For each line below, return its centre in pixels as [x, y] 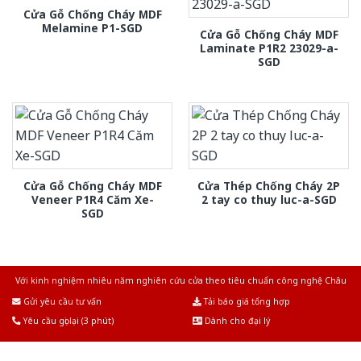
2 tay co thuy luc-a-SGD [269, 200]
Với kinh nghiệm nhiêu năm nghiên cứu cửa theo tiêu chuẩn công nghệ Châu [180, 281]
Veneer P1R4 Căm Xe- [92, 200]
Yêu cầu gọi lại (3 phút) [67, 321]
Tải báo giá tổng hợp [246, 302]
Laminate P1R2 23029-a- [269, 48]
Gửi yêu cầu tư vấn [61, 302]
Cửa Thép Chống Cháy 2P [269, 186]
